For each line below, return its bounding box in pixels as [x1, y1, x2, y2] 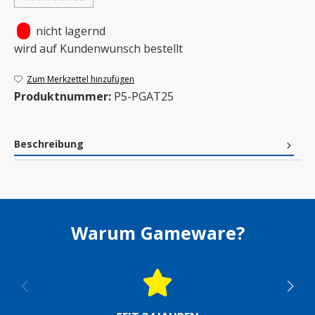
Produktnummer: [14, 89, 114, 105]
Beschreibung [14, 137, 84, 151]
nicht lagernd [36, 23, 105, 39]
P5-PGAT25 [114, 89, 174, 105]
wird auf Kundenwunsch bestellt [14, 41, 183, 57]
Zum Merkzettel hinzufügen [27, 73, 135, 86]
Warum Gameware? [70, 221, 245, 245]
